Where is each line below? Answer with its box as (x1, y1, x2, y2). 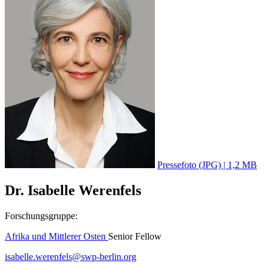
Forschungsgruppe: (5, 210, 77, 221)
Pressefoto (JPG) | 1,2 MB (157, 160, 257, 171)
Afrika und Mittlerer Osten (5, 231, 108, 241)
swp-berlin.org (81, 251, 136, 262)
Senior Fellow (108, 231, 162, 241)
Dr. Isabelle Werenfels (5, 182, 141, 198)
